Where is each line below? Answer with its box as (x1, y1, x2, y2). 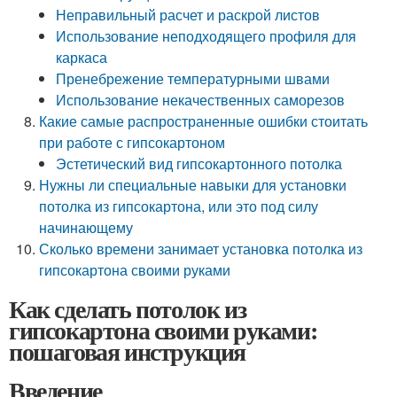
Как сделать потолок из (9, 291, 246, 327)
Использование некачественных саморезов (56, 90, 346, 110)
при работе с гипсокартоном (39, 132, 226, 152)
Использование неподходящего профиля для (56, 26, 357, 46)
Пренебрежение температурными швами (56, 68, 331, 89)
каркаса (56, 47, 108, 67)
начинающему (39, 217, 134, 237)
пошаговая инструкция (9, 333, 245, 370)
